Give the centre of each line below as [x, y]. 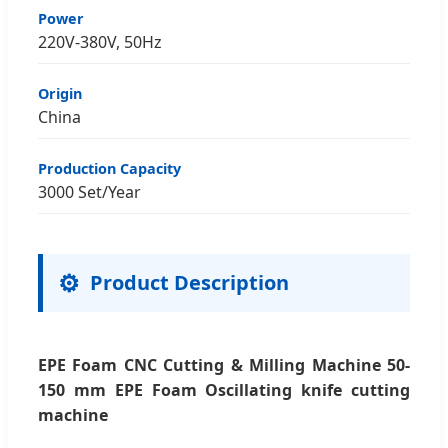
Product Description [189, 282]
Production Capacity [109, 168]
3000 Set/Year [89, 191]
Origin [60, 93]
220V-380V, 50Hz [100, 41]
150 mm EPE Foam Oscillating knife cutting [224, 389]
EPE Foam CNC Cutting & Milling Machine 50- [224, 364]
